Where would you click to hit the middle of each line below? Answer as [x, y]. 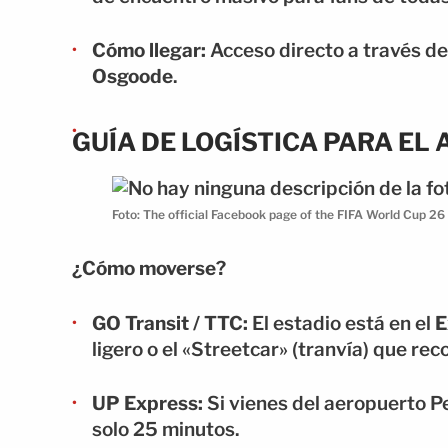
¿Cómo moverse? [149, 269]
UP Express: [147, 404]
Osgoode [132, 77]
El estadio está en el [341, 323]
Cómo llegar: [149, 51]
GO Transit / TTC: [170, 323]
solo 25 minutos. [166, 430]
